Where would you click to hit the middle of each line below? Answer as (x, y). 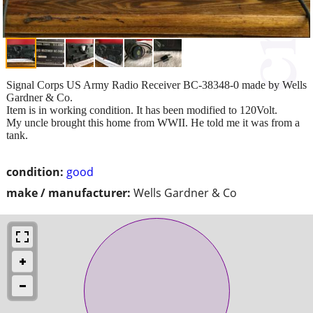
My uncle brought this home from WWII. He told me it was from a (153, 122)
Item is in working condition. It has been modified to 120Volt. (142, 110)
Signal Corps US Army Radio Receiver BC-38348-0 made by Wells (156, 85)
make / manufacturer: (68, 192)
